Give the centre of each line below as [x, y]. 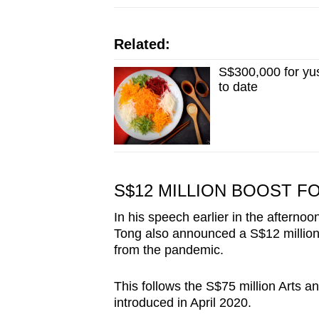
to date [239, 87]
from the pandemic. [168, 250]
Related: [142, 45]
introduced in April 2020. [184, 303]
